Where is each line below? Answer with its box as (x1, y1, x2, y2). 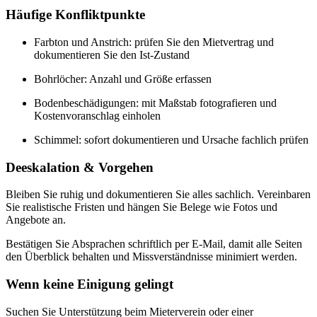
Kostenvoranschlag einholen (34, 109, 161, 122)
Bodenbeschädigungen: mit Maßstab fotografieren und (34, 96, 277, 109)
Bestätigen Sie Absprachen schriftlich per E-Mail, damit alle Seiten (6, 238, 302, 250)
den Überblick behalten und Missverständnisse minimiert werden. (6, 250, 297, 263)
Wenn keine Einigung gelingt (6, 277, 173, 292)
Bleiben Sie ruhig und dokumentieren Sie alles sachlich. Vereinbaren (6, 188, 311, 201)
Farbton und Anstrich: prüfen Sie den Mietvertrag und (34, 35, 274, 48)
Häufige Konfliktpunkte (6, 7, 145, 23)
